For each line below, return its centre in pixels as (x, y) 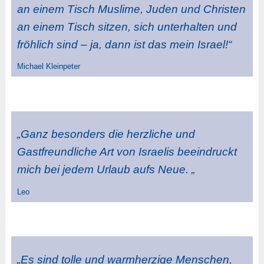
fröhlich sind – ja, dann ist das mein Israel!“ (124, 44)
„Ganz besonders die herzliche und (106, 134)
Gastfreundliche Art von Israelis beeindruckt (127, 152)
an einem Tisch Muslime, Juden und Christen (131, 9)
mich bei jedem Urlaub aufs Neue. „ (106, 170)
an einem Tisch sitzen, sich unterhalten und (127, 27)
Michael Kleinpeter (48, 66)
